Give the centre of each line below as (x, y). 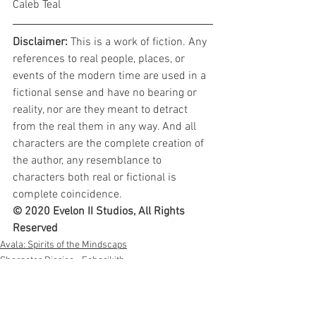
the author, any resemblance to (89, 161)
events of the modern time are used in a (111, 76)
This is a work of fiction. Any (140, 42)
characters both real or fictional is (96, 178)
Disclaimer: (42, 42)
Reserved (35, 229)
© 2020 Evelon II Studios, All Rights (100, 212)
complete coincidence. (67, 195)
